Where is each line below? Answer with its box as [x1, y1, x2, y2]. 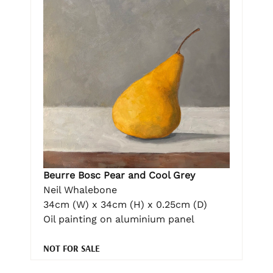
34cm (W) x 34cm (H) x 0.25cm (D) [43, 199, 207, 211]
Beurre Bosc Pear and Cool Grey [43, 169, 195, 182]
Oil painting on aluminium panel [43, 213, 194, 225]
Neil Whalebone [43, 184, 117, 196]
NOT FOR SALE [43, 243, 100, 255]
